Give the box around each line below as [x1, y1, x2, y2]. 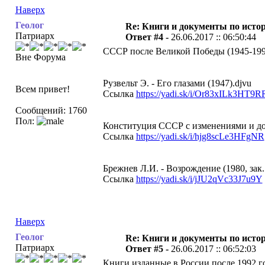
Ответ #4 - [125, 32, 171, 42]
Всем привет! [15, 84, 70, 94]
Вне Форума [15, 52, 66, 62]
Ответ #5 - [125, 244, 171, 254]
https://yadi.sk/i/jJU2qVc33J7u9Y [135, 174, 263, 184]
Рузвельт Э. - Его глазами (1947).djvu [102, 78, 251, 88]
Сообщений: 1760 [15, 105, 87, 115]
